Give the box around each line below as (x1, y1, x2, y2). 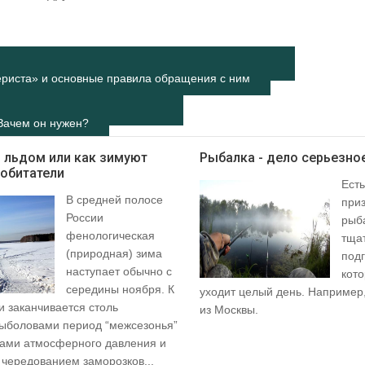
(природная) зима (65, 247, 162, 261)
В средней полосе (65, 193, 163, 207)
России (65, 211, 103, 225)
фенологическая (65, 229, 155, 243)
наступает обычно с (65, 265, 172, 279)
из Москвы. (199, 303, 258, 317)
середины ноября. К (65, 283, 174, 297)
